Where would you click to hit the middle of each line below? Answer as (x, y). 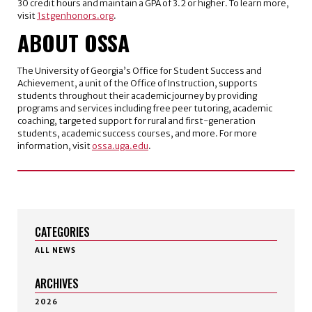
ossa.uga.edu (120, 146)
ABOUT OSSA (73, 43)
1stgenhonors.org (75, 15)
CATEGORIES (62, 232)
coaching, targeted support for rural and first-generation (136, 121)
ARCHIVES (56, 284)
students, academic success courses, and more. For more (137, 134)
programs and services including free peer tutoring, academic (145, 109)
